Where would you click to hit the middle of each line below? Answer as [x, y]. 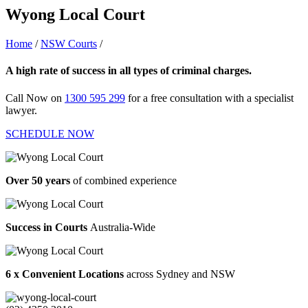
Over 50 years [39, 180]
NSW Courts [69, 44]
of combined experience [125, 180]
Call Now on [35, 98]
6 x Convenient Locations [66, 274]
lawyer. [21, 110]
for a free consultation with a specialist [209, 98]
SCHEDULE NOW [50, 133]
